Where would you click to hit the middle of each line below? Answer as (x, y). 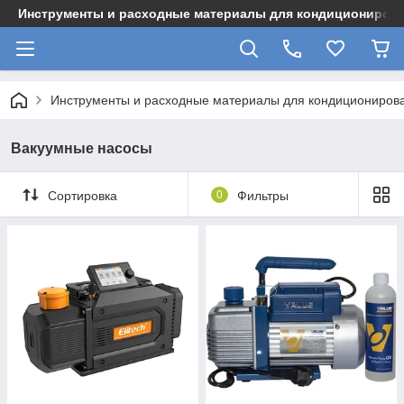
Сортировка (83, 195)
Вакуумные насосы (82, 148)
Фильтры (262, 195)
